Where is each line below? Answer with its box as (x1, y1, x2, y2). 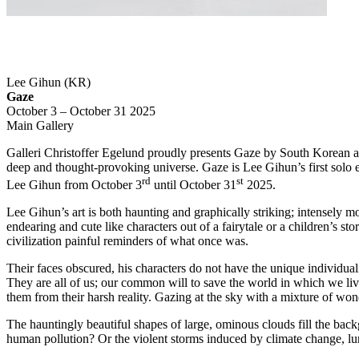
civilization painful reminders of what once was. (6, 233, 248, 248)
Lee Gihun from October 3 (6, 177, 142, 192)
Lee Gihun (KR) (6, 75, 91, 89)
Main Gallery (6, 118, 74, 132)
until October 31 (151, 177, 236, 192)
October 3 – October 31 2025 (6, 103, 155, 118)
